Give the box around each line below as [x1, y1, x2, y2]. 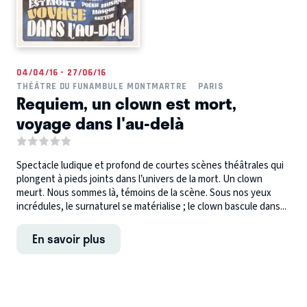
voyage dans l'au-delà [16, 109, 184, 136]
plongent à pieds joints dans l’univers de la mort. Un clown [16, 172, 262, 187]
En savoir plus [32, 230, 106, 248]
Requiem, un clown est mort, [16, 89, 236, 116]
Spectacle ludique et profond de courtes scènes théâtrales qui [16, 158, 284, 173]
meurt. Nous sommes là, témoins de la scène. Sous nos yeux [16, 186, 271, 201]
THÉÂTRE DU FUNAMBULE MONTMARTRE [16, 80, 188, 91]
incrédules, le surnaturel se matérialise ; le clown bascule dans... [16, 199, 286, 214]
